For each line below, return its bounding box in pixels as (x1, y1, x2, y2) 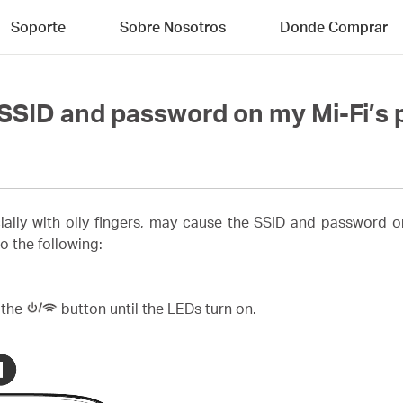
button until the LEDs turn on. (58, 300, 256, 318)
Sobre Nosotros (120, 17, 226, 36)
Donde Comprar (280, 17, 388, 36)
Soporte (11, 17, 66, 36)
